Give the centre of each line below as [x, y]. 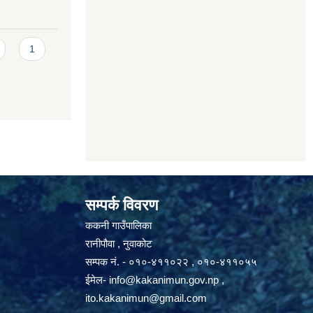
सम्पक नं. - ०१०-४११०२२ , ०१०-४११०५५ [171, 262]
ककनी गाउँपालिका [120, 225]
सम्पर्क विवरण [122, 205]
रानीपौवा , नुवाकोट [119, 243]
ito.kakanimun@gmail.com [146, 298]
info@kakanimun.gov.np [164, 280]
